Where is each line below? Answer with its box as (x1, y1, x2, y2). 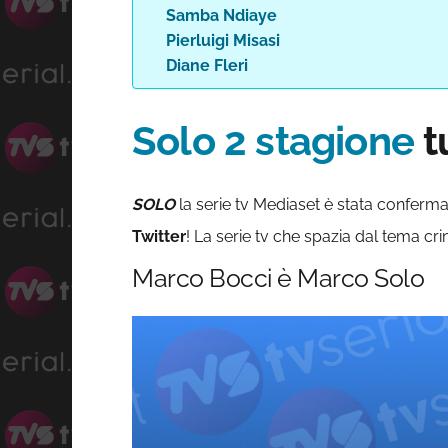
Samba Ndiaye (165, 6, 277, 25)
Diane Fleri (165, 56, 248, 75)
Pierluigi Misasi (165, 31, 280, 50)
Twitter (132, 227, 186, 246)
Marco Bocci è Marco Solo (132, 263, 424, 293)
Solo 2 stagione (132, 117, 414, 164)
